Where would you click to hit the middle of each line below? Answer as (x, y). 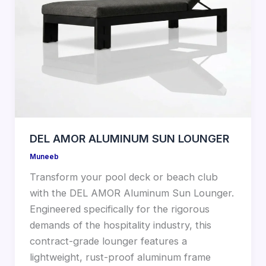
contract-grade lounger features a (108, 241)
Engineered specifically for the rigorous (119, 209)
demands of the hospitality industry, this (120, 225)
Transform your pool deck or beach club (123, 177)
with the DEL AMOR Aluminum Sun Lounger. (132, 193)
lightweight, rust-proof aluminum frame (120, 257)
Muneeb (44, 157)
